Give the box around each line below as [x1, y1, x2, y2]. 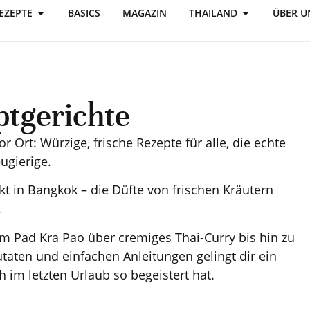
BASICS [68, 6, 100, 19]
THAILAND [189, 6, 237, 19]
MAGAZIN [122, 6, 167, 19]
